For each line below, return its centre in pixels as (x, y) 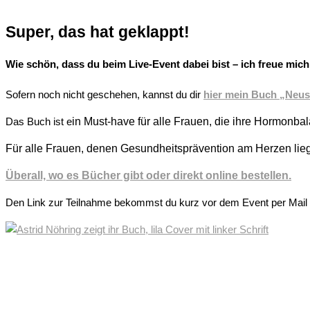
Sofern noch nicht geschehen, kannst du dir (104, 94)
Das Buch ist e (39, 121)
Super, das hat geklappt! (98, 32)
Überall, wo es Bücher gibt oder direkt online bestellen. (148, 175)
